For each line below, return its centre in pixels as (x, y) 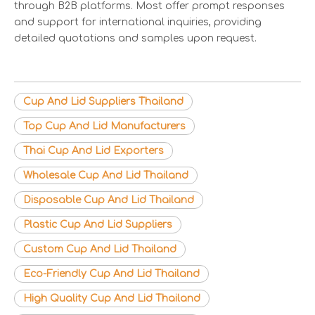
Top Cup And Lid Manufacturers (104, 126)
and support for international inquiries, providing (138, 22)
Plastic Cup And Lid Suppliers (98, 224)
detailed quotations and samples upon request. (135, 38)
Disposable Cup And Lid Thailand (109, 200)
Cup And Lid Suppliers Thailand (103, 101)
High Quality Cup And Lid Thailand (112, 298)
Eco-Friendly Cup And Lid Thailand (111, 274)
